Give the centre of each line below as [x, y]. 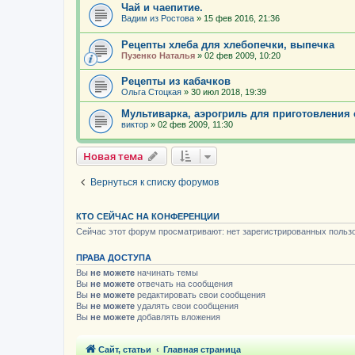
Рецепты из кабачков [176, 82]
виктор [135, 125]
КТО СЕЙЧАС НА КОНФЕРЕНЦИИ [148, 216]
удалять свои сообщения [187, 305]
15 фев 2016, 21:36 [242, 19]
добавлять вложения [177, 317]
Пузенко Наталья [158, 55]
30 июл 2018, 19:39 [229, 92]
